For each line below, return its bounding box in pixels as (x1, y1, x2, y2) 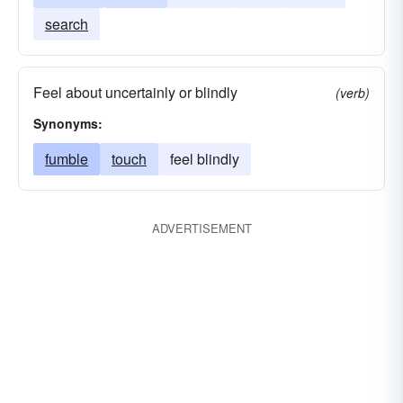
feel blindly (170, 148, 239, 169)
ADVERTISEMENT (151, 219, 252, 237)
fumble (45, 148, 88, 169)
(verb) (336, 84, 370, 102)
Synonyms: (33, 114, 103, 132)
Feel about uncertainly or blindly (33, 82, 237, 103)
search (45, 13, 88, 34)
